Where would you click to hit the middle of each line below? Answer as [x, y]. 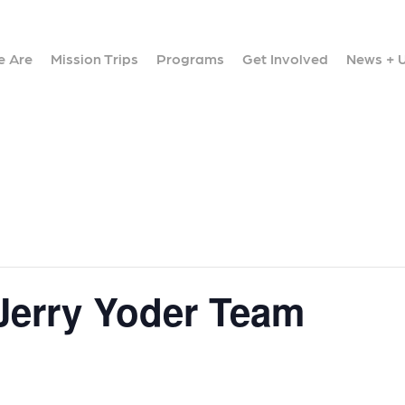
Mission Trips [94, 58]
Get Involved [285, 58]
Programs [190, 58]
